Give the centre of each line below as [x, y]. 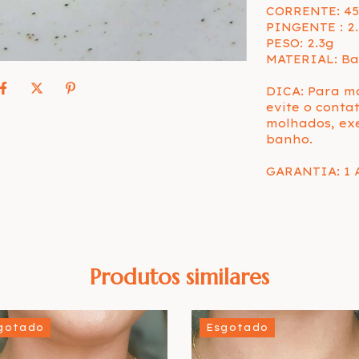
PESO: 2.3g [300, 43]
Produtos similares [179, 277]
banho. [289, 139]
